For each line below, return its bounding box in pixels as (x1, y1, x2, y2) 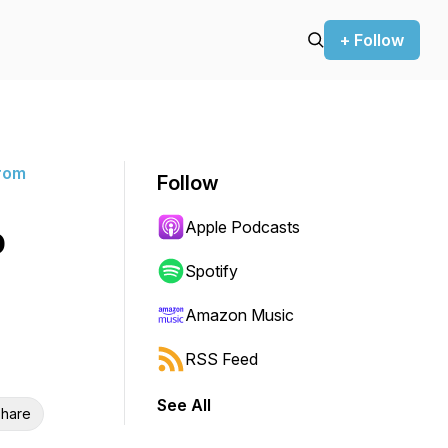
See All (157, 395, 211, 415)
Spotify (185, 261, 238, 281)
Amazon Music (185, 305, 294, 325)
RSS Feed (185, 349, 258, 369)
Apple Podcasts (185, 217, 300, 237)
